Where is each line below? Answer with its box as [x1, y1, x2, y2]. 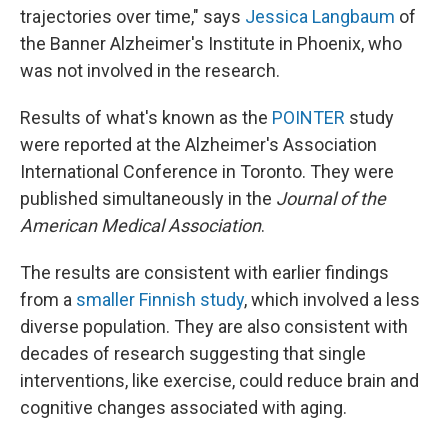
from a [20, 289, 76, 310]
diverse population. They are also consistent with [20, 316, 408, 337]
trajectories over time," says [20, 6, 245, 27]
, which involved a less [244, 289, 420, 310]
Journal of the [276, 188, 386, 209]
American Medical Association [20, 215, 261, 236]
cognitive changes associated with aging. [20, 397, 347, 418]
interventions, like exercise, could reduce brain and [20, 370, 419, 391]
